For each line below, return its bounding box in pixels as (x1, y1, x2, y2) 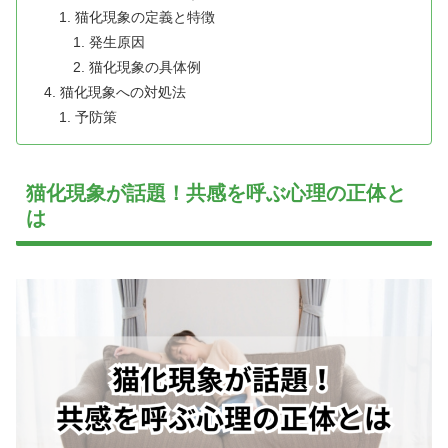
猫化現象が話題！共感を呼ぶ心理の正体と (26, 182, 406, 205)
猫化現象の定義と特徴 (74, 9, 215, 26)
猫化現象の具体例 (88, 59, 201, 76)
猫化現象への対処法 (60, 84, 187, 101)
